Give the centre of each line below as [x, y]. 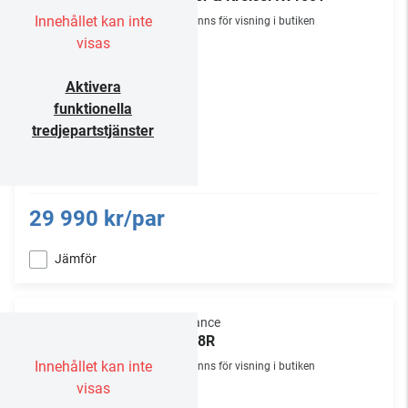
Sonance [196, 322]
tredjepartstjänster [93, 131]
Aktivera [93, 87]
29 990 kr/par [97, 219]
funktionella [93, 109]
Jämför [76, 259]
